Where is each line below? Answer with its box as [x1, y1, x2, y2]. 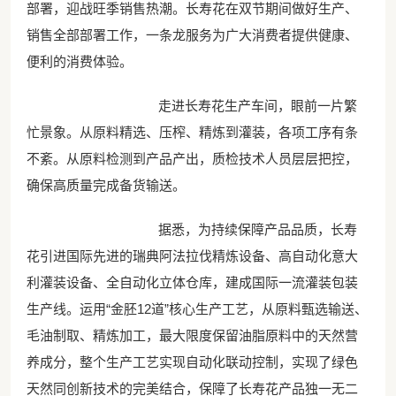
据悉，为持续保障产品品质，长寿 [131, 222, 357, 238]
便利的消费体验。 [26, 54, 133, 70]
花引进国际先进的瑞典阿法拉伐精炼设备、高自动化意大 [26, 248, 358, 264]
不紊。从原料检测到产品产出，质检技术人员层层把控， [26, 151, 358, 167]
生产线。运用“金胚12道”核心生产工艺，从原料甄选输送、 [26, 301, 368, 317]
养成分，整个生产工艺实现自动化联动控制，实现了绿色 [26, 354, 358, 370]
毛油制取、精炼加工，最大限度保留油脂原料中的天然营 [26, 328, 358, 344]
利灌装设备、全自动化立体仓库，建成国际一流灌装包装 [26, 275, 358, 291]
